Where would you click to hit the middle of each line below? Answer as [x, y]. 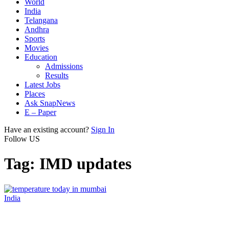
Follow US [22, 139]
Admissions [64, 66]
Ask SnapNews [50, 103]
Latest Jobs [42, 85]
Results [57, 75]
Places [35, 94]
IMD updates [85, 164]
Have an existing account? [47, 130]
